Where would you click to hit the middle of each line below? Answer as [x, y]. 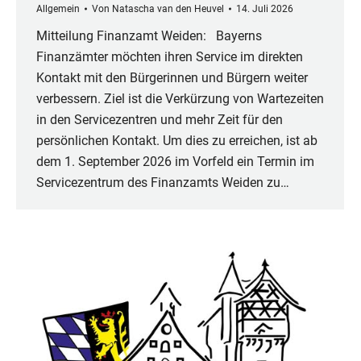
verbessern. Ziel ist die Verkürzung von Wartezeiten [180, 99]
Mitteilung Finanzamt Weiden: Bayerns [149, 36]
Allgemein [58, 9]
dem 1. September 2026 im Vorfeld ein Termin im [175, 162]
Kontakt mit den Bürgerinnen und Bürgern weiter [172, 78]
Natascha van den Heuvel [168, 9]
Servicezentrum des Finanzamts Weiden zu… [163, 183]
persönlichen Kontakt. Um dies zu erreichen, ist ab [177, 141]
